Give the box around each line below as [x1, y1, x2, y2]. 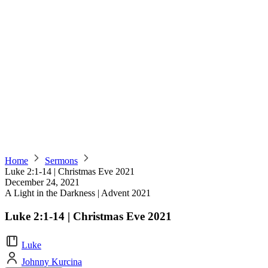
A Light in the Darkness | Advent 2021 [5, 188, 151, 198]
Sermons [45, 156, 78, 166]
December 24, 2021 [5, 177, 80, 187]
